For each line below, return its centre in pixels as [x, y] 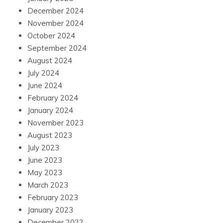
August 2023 [50, 135]
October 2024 [51, 36]
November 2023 [56, 123]
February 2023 [53, 198]
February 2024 [53, 98]
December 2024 [56, 11]
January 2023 [50, 210]
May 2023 [45, 173]
